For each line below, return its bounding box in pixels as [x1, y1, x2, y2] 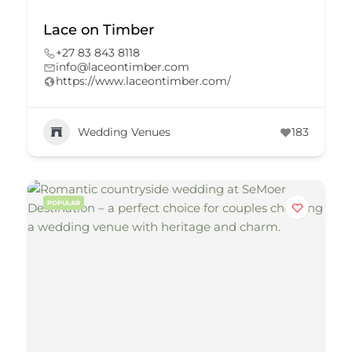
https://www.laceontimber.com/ [56, 74, 231, 88]
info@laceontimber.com [56, 60, 189, 74]
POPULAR [47, 199, 80, 207]
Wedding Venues [78, 124, 170, 139]
